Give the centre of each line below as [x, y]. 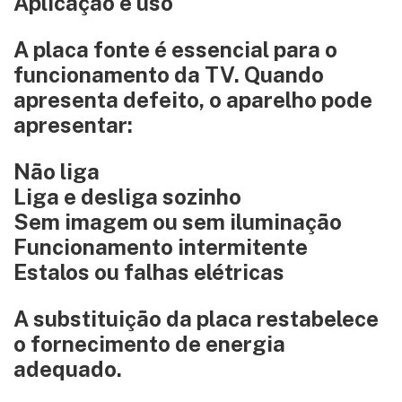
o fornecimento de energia [149, 344]
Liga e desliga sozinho [127, 197]
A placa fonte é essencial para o [175, 49]
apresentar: [73, 125]
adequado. [68, 369]
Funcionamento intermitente [161, 247]
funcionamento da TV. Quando [169, 74]
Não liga [57, 171]
